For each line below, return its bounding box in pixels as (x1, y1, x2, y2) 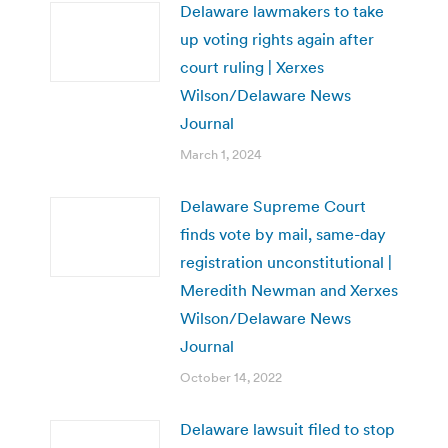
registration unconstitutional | (180, 251, 392, 272)
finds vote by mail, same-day (180, 223, 386, 244)
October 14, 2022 (180, 368, 282, 386)
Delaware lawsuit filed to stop (180, 418, 395, 439)
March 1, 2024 (180, 145, 262, 163)
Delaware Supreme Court (180, 195, 366, 216)
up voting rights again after (180, 28, 374, 49)
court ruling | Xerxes (180, 56, 324, 77)
